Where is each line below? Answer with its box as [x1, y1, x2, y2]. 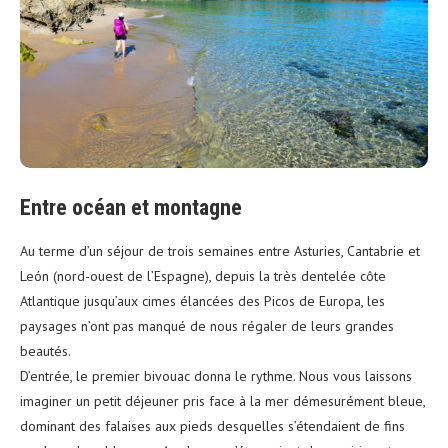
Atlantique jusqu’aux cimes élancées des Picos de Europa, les [20, 292, 385, 311]
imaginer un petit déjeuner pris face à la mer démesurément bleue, [20, 392, 425, 411]
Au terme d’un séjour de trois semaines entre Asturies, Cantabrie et [20, 242, 420, 261]
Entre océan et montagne [20, 195, 242, 221]
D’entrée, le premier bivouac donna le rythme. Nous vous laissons [20, 367, 412, 386]
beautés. [20, 342, 71, 361]
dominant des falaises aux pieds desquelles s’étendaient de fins [20, 417, 405, 436]
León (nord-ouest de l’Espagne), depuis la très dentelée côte [20, 267, 386, 286]
